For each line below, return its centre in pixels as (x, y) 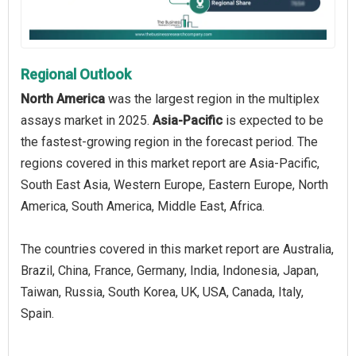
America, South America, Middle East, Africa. (143, 206)
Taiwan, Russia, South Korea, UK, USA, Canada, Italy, (162, 292)
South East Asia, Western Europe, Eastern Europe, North (174, 184)
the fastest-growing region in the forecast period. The (169, 141)
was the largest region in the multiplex (212, 99)
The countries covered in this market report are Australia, (177, 249)
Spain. (37, 313)
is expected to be (273, 120)
